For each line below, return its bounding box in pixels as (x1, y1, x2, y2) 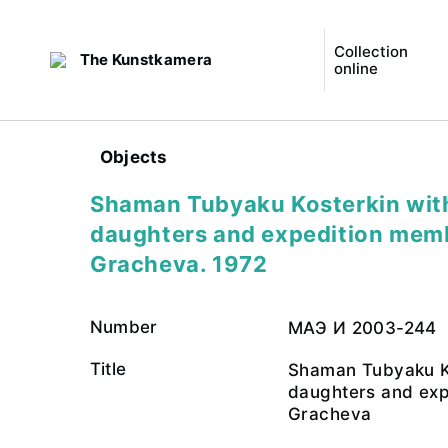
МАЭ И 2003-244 (288, 318, 437, 338)
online (333, 59, 378, 78)
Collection (333, 42, 408, 61)
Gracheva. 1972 (90, 251, 268, 277)
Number (90, 317, 158, 337)
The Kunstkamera (79, 50, 213, 69)
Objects (100, 147, 168, 167)
